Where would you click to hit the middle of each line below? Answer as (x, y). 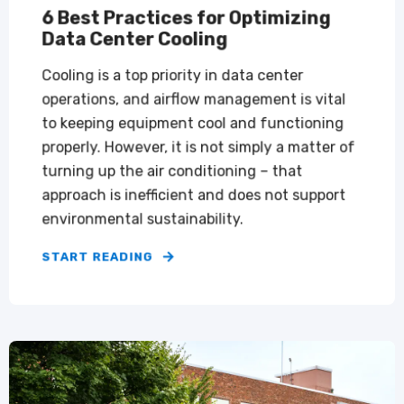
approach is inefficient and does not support (194, 195)
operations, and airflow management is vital (194, 99)
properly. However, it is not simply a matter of (198, 147)
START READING (97, 257)
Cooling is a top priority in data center (173, 75)
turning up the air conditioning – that (172, 171)
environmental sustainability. (142, 219)
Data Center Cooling (135, 39)
